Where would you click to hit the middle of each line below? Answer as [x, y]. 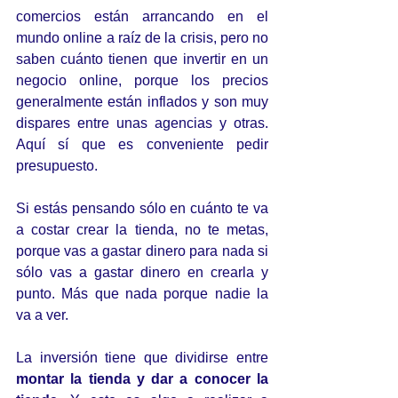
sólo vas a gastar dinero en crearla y [142, 272]
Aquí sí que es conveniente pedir [142, 144]
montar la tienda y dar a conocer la [142, 379]
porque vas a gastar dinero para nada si [142, 251]
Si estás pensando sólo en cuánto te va [142, 208]
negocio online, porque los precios [142, 80]
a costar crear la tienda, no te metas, [142, 230]
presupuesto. [57, 166]
